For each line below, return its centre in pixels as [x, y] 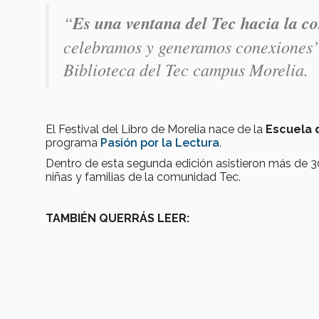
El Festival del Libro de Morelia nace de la [156, 130]
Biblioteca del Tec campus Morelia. [186, 69]
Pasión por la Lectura [160, 143]
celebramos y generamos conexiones [188, 47]
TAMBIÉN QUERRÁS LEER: [117, 219]
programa [73, 143]
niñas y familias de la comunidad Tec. [143, 177]
